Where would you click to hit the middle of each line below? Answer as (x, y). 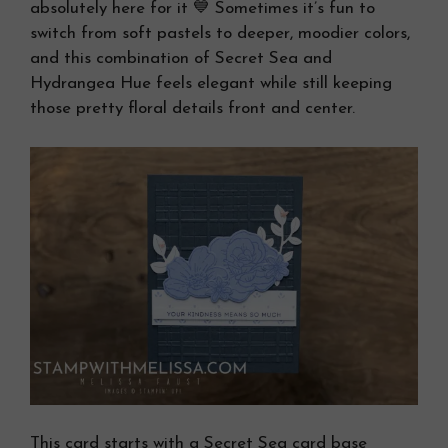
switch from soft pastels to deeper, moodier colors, (220, 33)
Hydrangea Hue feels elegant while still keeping (211, 83)
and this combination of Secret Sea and (181, 58)
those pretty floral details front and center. (192, 108)
